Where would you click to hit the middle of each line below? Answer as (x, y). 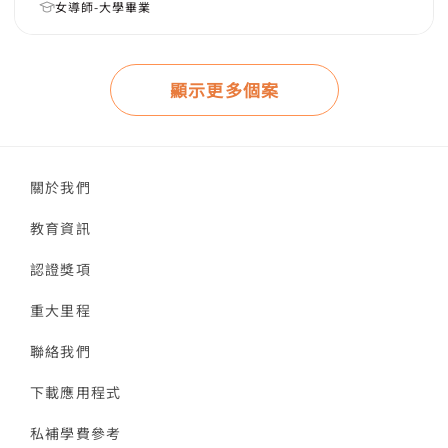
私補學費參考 (76, 433)
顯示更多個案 (225, 89)
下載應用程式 (76, 392)
